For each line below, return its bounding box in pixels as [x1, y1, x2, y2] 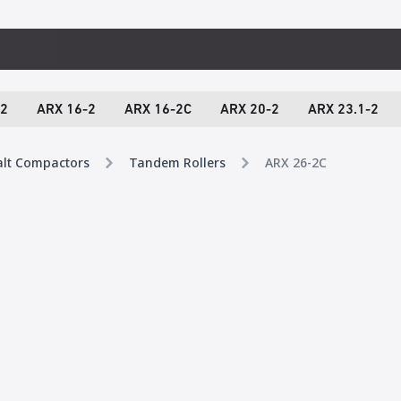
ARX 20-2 [219, 103, 279, 117]
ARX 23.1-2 [307, 103, 379, 117]
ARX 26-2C [265, 154, 327, 171]
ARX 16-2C [124, 103, 192, 117]
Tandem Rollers [129, 154, 226, 171]
